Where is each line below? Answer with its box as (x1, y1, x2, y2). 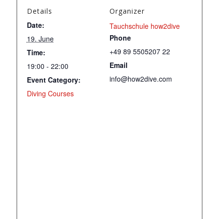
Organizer (109, 6, 145, 16)
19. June (26, 33, 54, 44)
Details (26, 6, 52, 16)
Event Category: (26, 74, 81, 85)
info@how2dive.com (109, 73, 172, 84)
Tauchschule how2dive (109, 21, 180, 31)
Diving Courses (26, 88, 74, 98)
